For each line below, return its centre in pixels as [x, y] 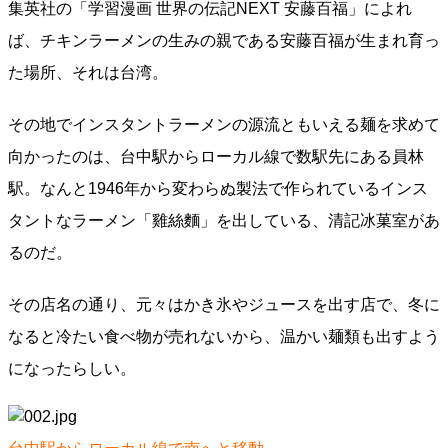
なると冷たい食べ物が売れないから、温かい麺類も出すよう [224, 336]
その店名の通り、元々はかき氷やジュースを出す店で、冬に [224, 304]
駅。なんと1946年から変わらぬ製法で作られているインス [218, 188]
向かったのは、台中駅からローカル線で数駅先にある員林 [216, 156]
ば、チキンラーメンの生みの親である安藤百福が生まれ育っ [224, 40]
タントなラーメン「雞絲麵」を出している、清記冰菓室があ [224, 220]
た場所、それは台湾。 [88, 72]
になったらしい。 [72, 368]
